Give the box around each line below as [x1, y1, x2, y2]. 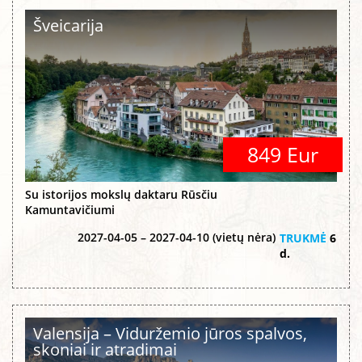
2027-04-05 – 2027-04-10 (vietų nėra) [78, 229, 276, 245]
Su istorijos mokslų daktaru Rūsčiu [25, 187, 217, 202]
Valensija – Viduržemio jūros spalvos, [33, 322, 307, 344]
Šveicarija [33, 15, 103, 37]
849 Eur [247, 141, 318, 168]
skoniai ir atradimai [33, 339, 177, 360]
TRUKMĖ [280, 230, 326, 246]
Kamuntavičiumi [25, 202, 115, 217]
